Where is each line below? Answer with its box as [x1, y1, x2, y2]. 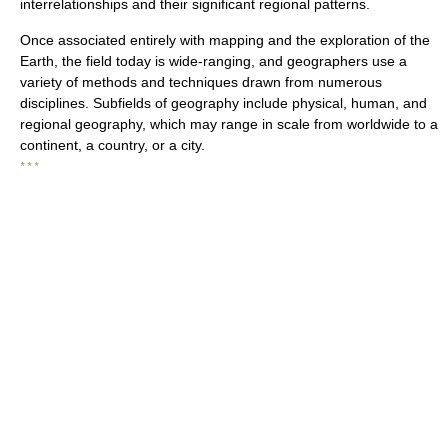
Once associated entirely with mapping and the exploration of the [20, 32, 430, 48]
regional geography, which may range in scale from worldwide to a [20, 116, 438, 132]
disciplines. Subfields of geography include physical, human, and [20, 95, 427, 111]
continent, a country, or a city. [20, 137, 205, 153]
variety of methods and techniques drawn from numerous [20, 74, 382, 90]
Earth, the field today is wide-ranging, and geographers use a [20, 53, 407, 69]
